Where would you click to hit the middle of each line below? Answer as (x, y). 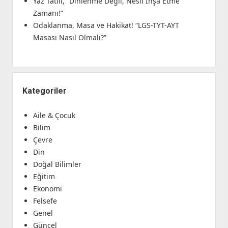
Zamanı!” (48, 13)
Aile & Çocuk (54, 116)
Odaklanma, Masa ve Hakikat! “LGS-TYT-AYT (106, 25)
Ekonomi (47, 189)
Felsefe (45, 201)
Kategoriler (44, 91)
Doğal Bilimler (57, 164)
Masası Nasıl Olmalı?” (69, 38)
